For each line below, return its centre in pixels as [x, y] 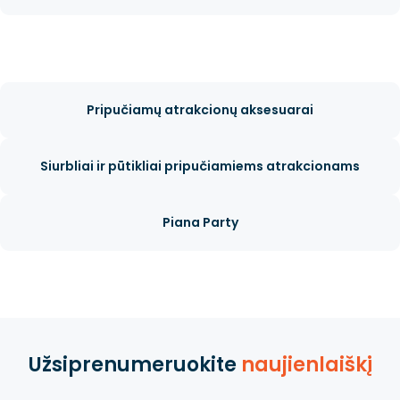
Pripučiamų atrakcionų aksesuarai [200, 109]
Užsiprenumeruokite [134, 364]
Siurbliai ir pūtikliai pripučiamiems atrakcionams [200, 166]
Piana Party [200, 222]
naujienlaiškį [306, 364]
